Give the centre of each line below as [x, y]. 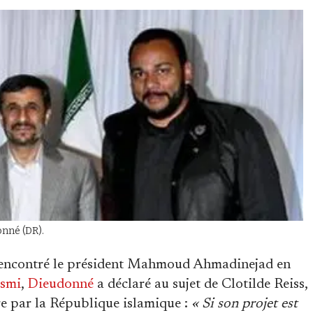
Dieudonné [60, 284]
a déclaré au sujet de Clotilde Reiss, [201, 284]
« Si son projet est [245, 304]
